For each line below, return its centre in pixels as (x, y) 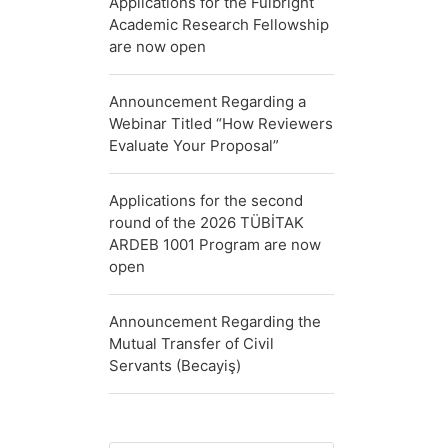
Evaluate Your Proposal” (194, 145)
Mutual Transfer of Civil (191, 343)
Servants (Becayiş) (175, 365)
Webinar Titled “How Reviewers (221, 123)
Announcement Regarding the (215, 321)
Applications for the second (206, 200)
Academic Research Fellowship (219, 24)
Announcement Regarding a (207, 101)
